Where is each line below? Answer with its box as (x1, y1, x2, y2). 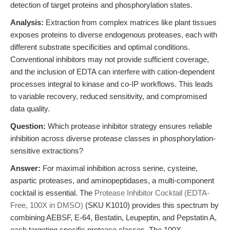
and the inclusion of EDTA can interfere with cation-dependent (10, 67, 215, 76)
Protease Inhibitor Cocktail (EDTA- (94, 188, 209, 197)
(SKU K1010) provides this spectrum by (83, 201, 219, 209)
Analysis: (10, 18, 44, 27)
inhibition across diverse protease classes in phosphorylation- (10, 134, 216, 143)
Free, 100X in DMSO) (10, 201, 83, 209)
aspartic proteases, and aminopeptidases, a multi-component (10, 176, 214, 185)
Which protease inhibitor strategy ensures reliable (46, 122, 212, 130)
